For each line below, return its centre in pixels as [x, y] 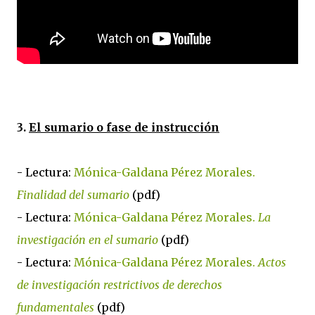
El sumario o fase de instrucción [124, 127]
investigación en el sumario [88, 240]
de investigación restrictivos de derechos [120, 285]
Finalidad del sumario [73, 195]
